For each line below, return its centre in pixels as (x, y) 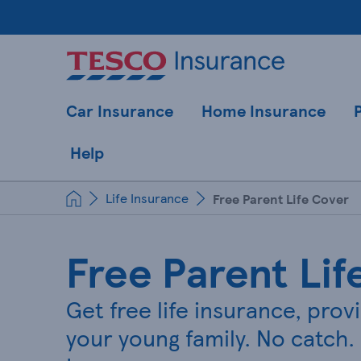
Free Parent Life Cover (281, 198)
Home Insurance (263, 110)
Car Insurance (120, 110)
